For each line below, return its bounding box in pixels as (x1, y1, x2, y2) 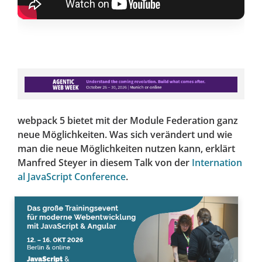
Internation (192, 156, 242, 170)
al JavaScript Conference (18, 170, 126, 184)
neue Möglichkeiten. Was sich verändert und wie (18, 128, 232, 142)
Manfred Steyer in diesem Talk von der (18, 156, 192, 170)
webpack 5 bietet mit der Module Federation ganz (18, 114, 238, 127)
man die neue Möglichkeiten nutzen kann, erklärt (18, 142, 235, 156)
